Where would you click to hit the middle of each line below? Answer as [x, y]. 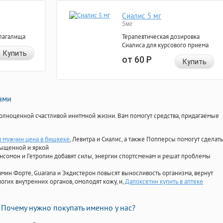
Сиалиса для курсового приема [165, 45]
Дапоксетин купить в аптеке [164, 182]
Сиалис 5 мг [142, 16]
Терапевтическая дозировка [161, 37]
